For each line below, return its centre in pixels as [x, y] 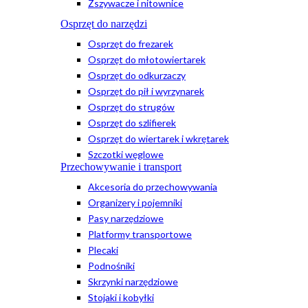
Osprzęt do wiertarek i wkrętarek [158, 138]
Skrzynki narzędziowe [133, 281]
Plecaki [103, 250]
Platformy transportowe [140, 234]
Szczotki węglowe [126, 154]
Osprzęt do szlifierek [132, 122]
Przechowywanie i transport [121, 166]
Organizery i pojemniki [135, 202]
